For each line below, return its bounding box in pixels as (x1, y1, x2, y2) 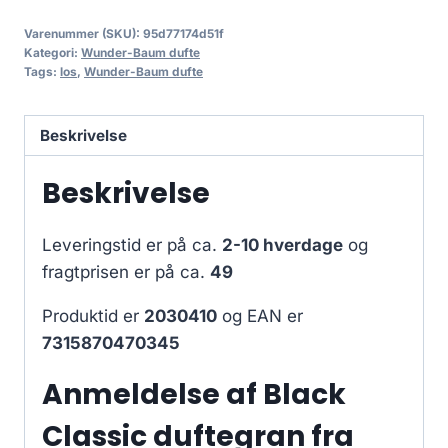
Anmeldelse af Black (42, 375, 346, 415)
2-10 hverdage (222, 235, 343, 256)
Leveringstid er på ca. (42, 235, 222, 256)
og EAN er (217, 306, 303, 327)
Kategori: (24, 44, 81, 60)
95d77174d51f (143, 25, 224, 41)
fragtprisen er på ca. (42, 262, 210, 283)
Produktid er (42, 306, 144, 327)
